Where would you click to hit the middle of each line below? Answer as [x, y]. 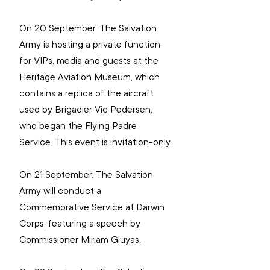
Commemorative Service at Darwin [93, 208]
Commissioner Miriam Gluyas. [80, 240]
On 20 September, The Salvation [89, 29]
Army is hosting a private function [91, 45]
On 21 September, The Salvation [87, 175]
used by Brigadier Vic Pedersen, [87, 110]
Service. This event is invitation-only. [96, 143]
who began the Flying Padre [79, 126]
